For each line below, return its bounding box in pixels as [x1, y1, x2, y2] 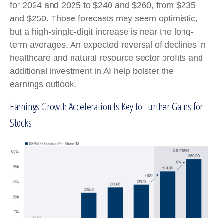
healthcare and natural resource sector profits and [10, 53, 203, 63]
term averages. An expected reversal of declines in [10, 39, 206, 50]
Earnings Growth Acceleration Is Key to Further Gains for [10, 98, 203, 113]
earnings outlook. [10, 79, 76, 89]
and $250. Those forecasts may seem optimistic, [10, 13, 198, 23]
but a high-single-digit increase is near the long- [10, 26, 194, 36]
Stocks [10, 114, 32, 129]
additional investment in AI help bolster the [10, 66, 174, 76]
